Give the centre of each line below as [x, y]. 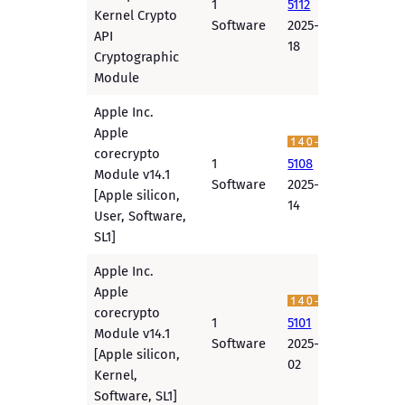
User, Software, [141, 217]
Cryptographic [137, 57]
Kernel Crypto [136, 16]
